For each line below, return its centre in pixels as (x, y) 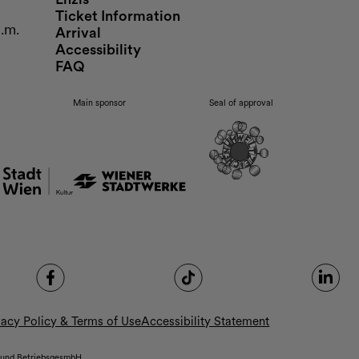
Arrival (78, 33)
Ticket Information (117, 16)
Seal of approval (242, 103)
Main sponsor (100, 103)
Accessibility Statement (206, 322)
